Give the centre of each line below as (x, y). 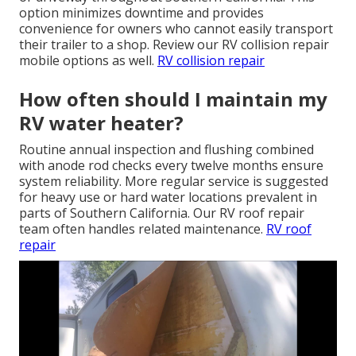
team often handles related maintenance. (143, 228)
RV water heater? (101, 122)
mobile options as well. (88, 60)
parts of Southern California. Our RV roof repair (162, 213)
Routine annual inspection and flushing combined (166, 149)
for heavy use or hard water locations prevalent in (168, 197)
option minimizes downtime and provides (141, 12)
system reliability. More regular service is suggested (174, 181)
